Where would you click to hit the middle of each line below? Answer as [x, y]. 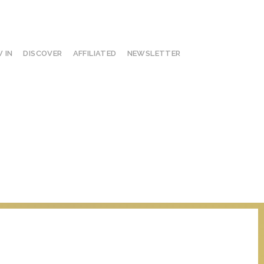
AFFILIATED [95, 53]
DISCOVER [43, 53]
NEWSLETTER [154, 53]
